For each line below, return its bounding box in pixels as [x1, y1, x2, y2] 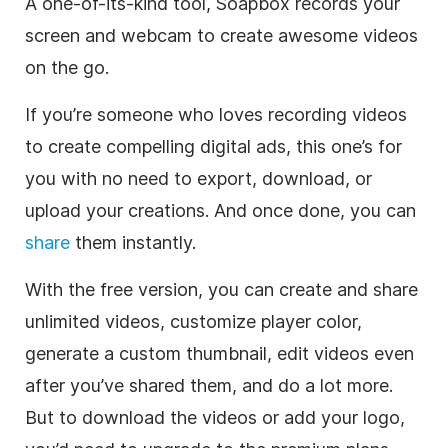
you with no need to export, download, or [25, 167, 372, 189]
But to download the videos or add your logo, [25, 406, 405, 428]
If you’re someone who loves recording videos [25, 103, 407, 125]
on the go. [25, 56, 109, 78]
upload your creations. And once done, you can [25, 199, 416, 221]
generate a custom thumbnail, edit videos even [25, 342, 414, 364]
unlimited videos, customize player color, [25, 310, 362, 332]
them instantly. [75, 231, 196, 253]
